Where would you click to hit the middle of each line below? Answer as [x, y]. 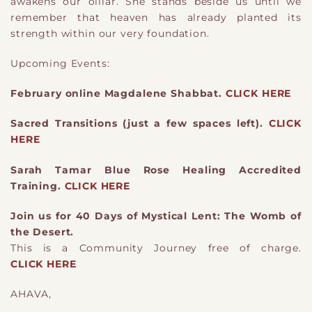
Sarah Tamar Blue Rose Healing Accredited [156, 170]
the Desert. [42, 232]
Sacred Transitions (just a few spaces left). [140, 124]
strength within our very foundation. [110, 33]
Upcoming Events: [60, 63]
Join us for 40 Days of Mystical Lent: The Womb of [156, 216]
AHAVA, [31, 294]
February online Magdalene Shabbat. [118, 94]
